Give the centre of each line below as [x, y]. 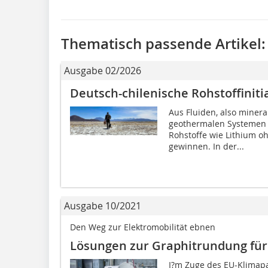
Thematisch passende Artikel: [163, 43]
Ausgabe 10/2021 [103, 205]
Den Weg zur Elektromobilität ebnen [143, 227]
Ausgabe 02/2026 [103, 70]
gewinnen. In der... [206, 146]
